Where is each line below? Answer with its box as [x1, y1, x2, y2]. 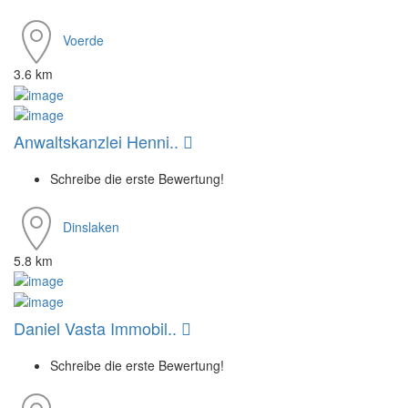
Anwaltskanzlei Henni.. [14, 128, 183, 153]
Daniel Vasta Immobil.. [14, 315, 181, 340]
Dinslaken [63, 217, 119, 236]
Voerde [63, 31, 104, 49]
